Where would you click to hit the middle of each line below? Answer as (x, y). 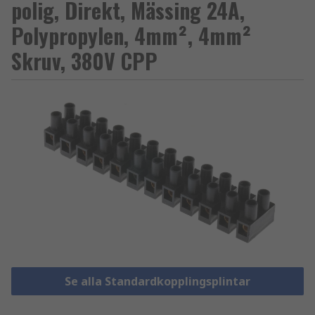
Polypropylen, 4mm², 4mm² (131, 36)
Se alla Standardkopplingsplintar (157, 282)
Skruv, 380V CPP (84, 61)
